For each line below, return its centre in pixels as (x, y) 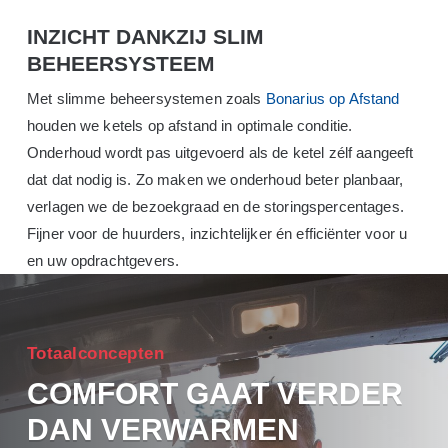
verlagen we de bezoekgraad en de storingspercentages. (215, 206)
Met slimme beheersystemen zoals (146, 98)
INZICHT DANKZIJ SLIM (145, 36)
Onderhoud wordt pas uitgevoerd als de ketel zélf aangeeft (220, 152)
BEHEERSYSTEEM (120, 63)
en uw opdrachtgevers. (103, 260)
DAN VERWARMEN (162, 429)
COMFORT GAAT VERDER (214, 393)
